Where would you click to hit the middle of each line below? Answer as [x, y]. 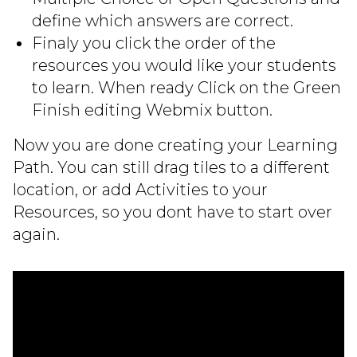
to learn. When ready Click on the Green [186, 88]
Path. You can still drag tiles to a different [171, 168]
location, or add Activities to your [140, 190]
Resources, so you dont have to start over [173, 212]
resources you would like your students [184, 66]
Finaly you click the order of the [154, 43]
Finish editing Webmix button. [152, 110]
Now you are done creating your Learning [175, 145]
